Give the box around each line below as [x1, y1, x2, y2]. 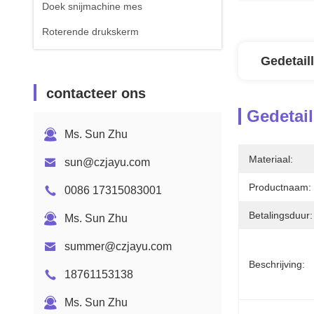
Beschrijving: [249, 259, 305, 270]
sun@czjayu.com [64, 156, 150, 168]
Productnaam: [249, 182, 311, 193]
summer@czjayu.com [64, 240, 172, 252]
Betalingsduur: [249, 210, 313, 221]
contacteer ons [46, 86, 146, 101]
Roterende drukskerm [42, 26, 139, 37]
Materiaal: [249, 153, 293, 165]
